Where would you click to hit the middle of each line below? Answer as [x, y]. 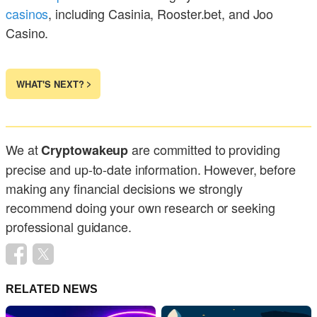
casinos [27, 14]
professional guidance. [69, 227]
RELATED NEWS [52, 289]
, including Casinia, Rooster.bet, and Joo [161, 14]
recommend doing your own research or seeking [140, 208]
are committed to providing [204, 150]
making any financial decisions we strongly [124, 189]
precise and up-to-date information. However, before [151, 169]
